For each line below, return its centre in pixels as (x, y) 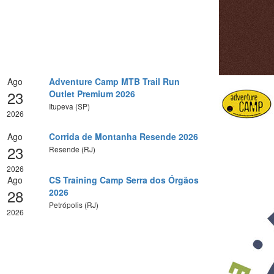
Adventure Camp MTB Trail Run (114, 81)
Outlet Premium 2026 (92, 93)
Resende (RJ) (72, 149)
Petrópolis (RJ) (73, 204)
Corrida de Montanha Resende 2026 (123, 136)
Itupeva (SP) (69, 106)
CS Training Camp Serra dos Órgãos (124, 180)
